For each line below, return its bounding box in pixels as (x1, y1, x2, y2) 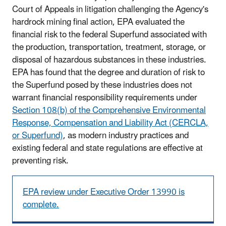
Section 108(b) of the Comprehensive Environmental (12, 101, 206, 120)
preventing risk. (12, 151, 69, 170)
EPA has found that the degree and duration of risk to (12, 63, 205, 82)
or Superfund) (12, 126, 63, 145)
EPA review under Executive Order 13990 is (23, 183, 185, 201)
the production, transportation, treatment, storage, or (12, 38, 206, 56)
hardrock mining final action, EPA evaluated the (12, 13, 185, 31)
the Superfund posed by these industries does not (12, 76, 192, 94)
